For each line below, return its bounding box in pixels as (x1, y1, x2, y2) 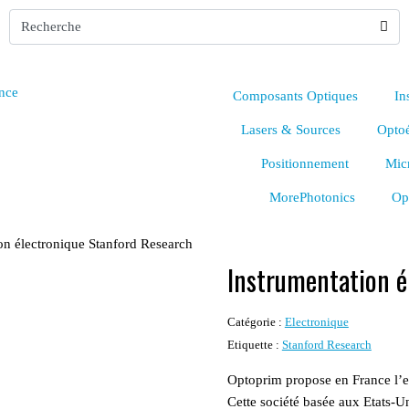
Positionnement (260, 156, 349, 171)
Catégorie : (226, 316, 282, 329)
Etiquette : (226, 339, 279, 351)
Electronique (284, 316, 349, 329)
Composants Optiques (232, 89, 358, 103)
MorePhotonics (269, 190, 355, 204)
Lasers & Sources (240, 122, 341, 137)
